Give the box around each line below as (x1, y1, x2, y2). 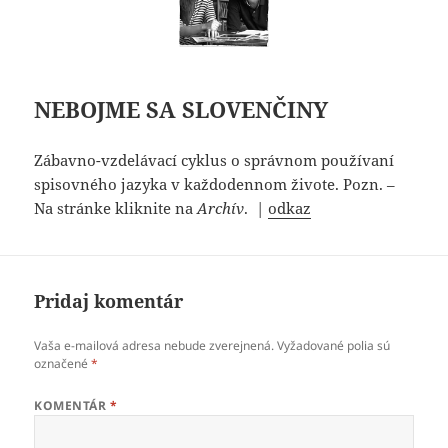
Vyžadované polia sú (277, 337, 391, 355)
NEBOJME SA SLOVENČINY (34, 94, 329, 125)
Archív (197, 198, 245, 219)
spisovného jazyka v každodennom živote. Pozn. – (34, 174, 396, 195)
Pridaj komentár (34, 289, 184, 314)
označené (34, 355, 92, 373)
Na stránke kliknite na (34, 198, 198, 219)
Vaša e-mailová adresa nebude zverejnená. (34, 337, 275, 355)
